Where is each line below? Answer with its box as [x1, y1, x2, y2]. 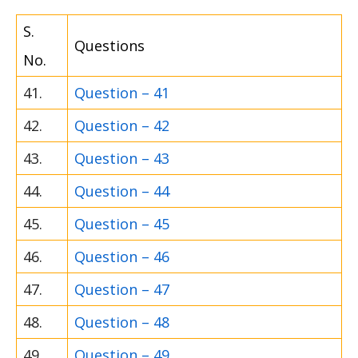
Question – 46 [74, 246, 169, 266]
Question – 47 [74, 279, 169, 299]
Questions [74, 35, 145, 55]
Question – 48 [74, 312, 169, 332]
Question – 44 [74, 181, 169, 201]
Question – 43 [74, 148, 169, 168]
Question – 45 [74, 213, 169, 233]
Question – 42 [74, 115, 169, 135]
